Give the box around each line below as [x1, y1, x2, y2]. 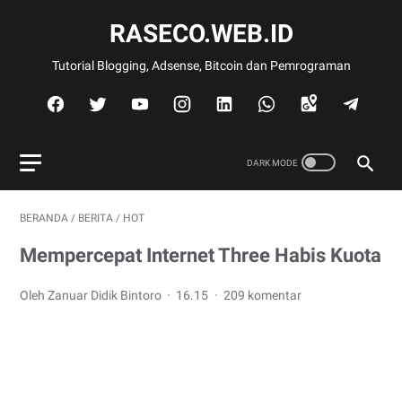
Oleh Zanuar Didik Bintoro [20, 288, 164, 302]
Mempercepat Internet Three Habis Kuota [20, 244, 381, 267]
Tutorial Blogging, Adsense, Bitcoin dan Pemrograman [51, 58, 351, 73]
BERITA [78, 212, 113, 224]
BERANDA [20, 212, 68, 224]
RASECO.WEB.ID [109, 19, 293, 48]
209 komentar [223, 288, 301, 302]
